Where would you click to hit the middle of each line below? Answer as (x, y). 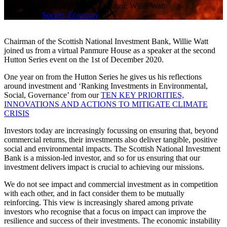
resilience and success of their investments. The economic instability (112, 220)
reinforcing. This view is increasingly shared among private (99, 202)
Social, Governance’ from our (52, 95)
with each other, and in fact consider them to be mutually (94, 193)
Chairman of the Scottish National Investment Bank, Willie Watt (106, 41)
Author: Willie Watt (134, 6)
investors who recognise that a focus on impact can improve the (105, 211)
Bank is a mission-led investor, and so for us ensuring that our (102, 158)
